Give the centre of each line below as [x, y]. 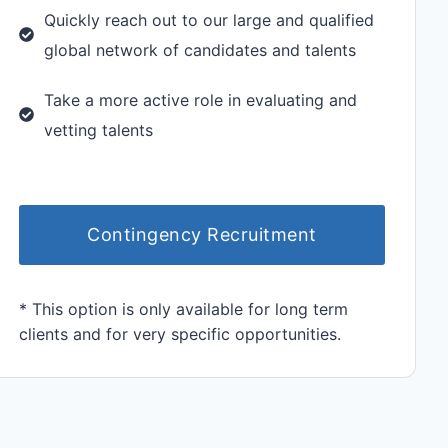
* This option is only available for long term [184, 308]
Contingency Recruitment [202, 234]
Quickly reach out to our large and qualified [209, 19]
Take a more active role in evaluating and [201, 99]
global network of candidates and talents [200, 49]
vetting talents [99, 129]
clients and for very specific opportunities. [180, 333]
